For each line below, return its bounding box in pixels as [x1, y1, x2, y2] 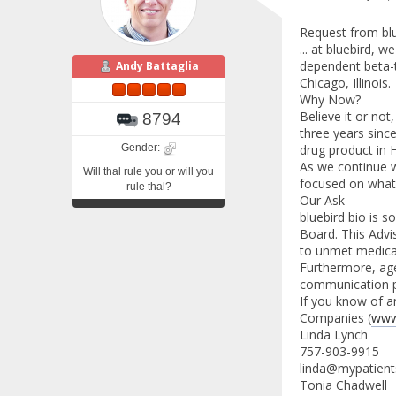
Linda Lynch [299, 326, 368, 344]
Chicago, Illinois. [299, 74, 391, 92]
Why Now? [299, 91, 361, 109]
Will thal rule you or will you [83, 165, 214, 179]
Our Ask [299, 192, 345, 209]
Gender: [120, 141, 163, 155]
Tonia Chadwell [299, 377, 387, 394]
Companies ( [299, 309, 371, 327]
